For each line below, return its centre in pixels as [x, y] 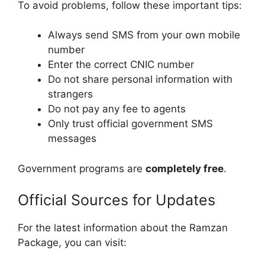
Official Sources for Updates [117, 200]
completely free [185, 168]
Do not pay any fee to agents [117, 109]
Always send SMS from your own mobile [144, 35]
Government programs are [82, 168]
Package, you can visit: [72, 243]
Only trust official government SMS [130, 124]
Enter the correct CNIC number [121, 65]
